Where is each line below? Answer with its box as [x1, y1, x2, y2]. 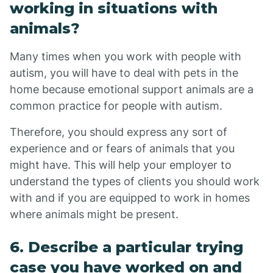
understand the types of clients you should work [10, 175, 260, 188]
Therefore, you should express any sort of [10, 126, 227, 138]
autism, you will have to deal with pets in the [10, 66, 238, 79]
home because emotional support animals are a [10, 83, 253, 96]
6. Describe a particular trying [10, 238, 243, 256]
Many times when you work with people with [10, 50, 241, 63]
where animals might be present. [10, 208, 179, 221]
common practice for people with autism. [10, 99, 222, 112]
